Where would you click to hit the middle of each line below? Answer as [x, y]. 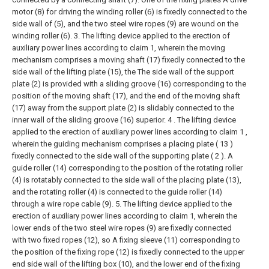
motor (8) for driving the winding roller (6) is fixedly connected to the [129, 12]
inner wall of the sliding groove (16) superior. [89, 120]
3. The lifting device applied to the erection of [152, 36]
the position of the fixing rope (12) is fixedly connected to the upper [128, 252]
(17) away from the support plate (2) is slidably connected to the [123, 108]
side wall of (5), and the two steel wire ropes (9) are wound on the [125, 24]
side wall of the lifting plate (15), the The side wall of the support [123, 72]
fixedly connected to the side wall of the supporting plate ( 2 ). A [122, 156]
